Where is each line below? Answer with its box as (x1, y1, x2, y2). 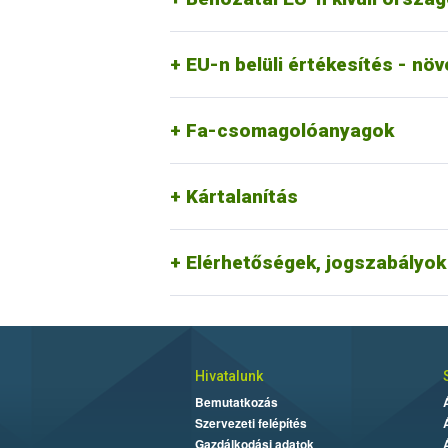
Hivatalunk (194, 368, 263, 384)
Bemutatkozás (194, 393, 278, 411)
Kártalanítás (185, 185, 298, 208)
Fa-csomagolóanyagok (185, 119, 394, 142)
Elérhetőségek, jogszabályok (185, 251, 446, 274)
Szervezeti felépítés (194, 414, 307, 432)
